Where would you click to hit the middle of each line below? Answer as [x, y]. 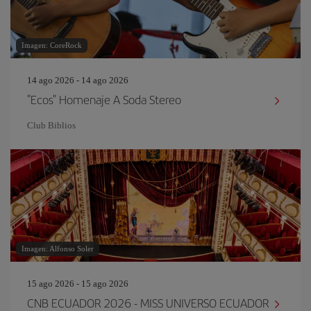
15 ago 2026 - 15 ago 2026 [78, 284]
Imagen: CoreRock [52, 45]
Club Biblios [51, 125]
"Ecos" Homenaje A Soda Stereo [104, 99]
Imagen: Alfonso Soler [58, 249]
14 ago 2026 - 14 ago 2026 [78, 80]
